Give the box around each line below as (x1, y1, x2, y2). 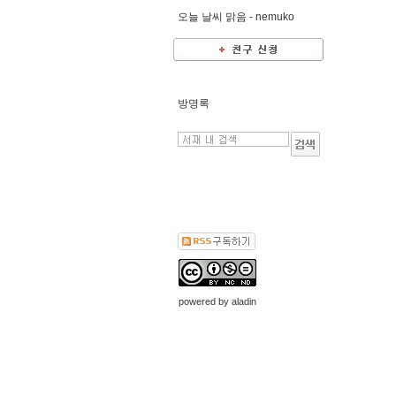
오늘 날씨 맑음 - (178, 11, 255, 23)
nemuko (255, 11, 294, 23)
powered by (179, 296, 232, 307)
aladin (232, 296, 256, 307)
